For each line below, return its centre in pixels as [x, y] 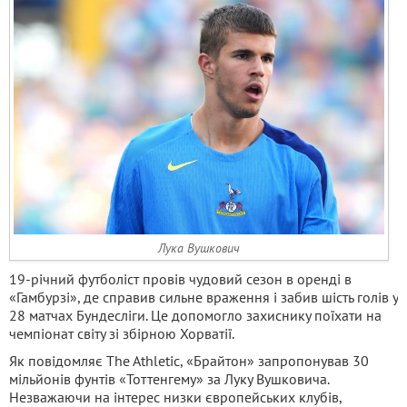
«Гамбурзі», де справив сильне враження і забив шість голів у [203, 297]
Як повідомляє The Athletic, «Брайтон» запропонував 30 [189, 361]
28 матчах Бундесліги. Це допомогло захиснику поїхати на [195, 315]
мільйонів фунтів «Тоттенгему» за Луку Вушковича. [169, 379]
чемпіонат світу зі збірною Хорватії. [122, 333]
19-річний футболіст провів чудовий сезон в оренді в [180, 279]
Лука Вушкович [199, 248]
